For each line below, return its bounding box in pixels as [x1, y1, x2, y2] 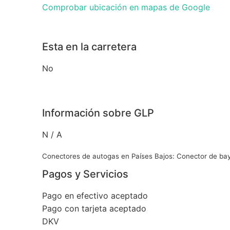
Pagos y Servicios [42, 167, 128, 180]
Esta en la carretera [42, 40, 137, 53]
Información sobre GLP [42, 106, 154, 119]
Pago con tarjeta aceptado [42, 203, 146, 214]
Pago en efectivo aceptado [42, 190, 148, 201]
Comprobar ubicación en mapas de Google [42, 2, 210, 12]
